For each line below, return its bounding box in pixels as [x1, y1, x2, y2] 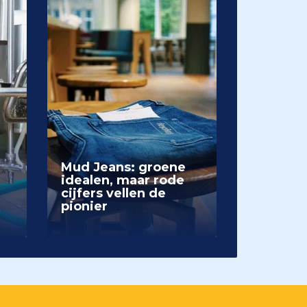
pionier [60, 199, 108, 214]
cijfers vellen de [60, 186, 166, 201]
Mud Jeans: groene [60, 160, 186, 175]
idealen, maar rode [60, 173, 184, 188]
